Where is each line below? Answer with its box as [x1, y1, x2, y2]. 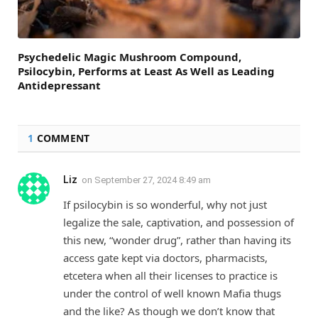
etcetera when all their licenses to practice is [63, 268, 278, 283]
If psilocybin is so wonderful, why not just [63, 197, 267, 212]
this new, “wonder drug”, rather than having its [63, 233, 291, 248]
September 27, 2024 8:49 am [94, 175, 211, 186]
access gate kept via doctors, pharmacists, [63, 251, 268, 265]
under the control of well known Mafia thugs [63, 286, 281, 301]
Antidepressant [18, 78, 101, 93]
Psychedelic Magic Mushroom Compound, [18, 50, 241, 65]
